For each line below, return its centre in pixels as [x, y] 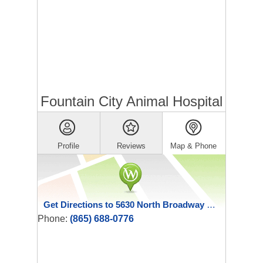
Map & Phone [194, 146]
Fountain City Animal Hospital [131, 101]
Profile [69, 146]
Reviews [131, 146]
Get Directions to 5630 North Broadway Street [211, 205]
